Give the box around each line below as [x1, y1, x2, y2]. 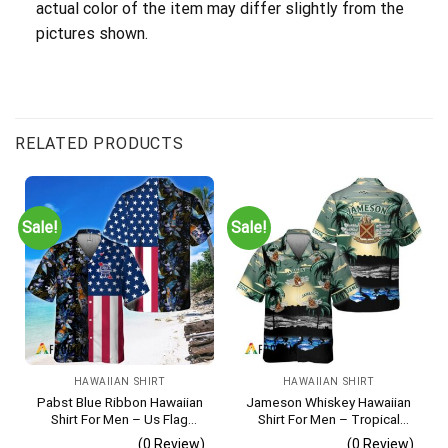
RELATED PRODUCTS [15, 133, 184, 153]
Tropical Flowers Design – [41, 427, 198, 444]
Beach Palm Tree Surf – [258, 427, 399, 444]
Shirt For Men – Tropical [257, 410, 400, 427]
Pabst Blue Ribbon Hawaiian [36, 393, 203, 410]
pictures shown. [35, 24, 148, 44]
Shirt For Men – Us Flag [51, 410, 188, 427]
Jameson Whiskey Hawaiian [246, 393, 411, 410]
